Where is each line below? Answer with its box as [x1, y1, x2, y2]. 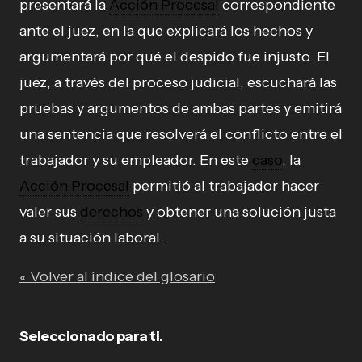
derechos [80, 203, 143, 221]
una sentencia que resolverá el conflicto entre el [19, 125, 343, 143]
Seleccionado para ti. [19, 327, 163, 345]
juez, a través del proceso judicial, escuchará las [19, 74, 337, 91]
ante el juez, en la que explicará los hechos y [19, 22, 313, 40]
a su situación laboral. [19, 229, 164, 246]
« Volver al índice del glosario [19, 267, 215, 285]
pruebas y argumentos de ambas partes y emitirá [19, 99, 342, 117]
